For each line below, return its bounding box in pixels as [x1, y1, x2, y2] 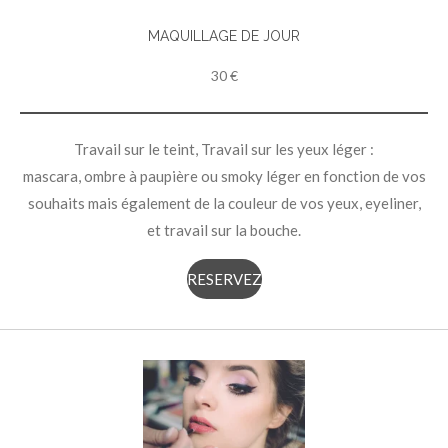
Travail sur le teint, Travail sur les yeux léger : [74, 140, 374, 159]
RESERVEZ [186, 270, 262, 289]
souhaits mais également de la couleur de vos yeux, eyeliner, [27, 194, 421, 213]
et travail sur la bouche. [147, 221, 301, 240]
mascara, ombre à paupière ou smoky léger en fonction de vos [22, 167, 426, 186]
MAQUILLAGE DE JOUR [148, 28, 300, 45]
